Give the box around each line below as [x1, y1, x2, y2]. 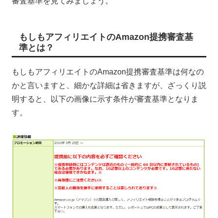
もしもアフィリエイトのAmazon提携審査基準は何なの [12, 67, 204, 76]
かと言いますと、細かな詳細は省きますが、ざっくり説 [12, 81, 206, 90]
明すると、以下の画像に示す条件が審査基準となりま [12, 94, 199, 103]
